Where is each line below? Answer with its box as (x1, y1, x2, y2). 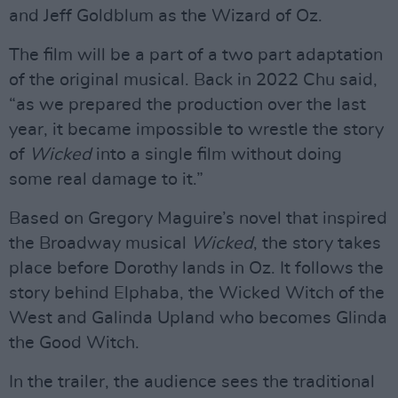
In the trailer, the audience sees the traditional (9, 373, 375, 391)
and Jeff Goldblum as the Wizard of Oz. (9, 7, 322, 25)
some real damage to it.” (9, 171, 203, 188)
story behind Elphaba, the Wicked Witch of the (9, 284, 385, 302)
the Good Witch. (9, 334, 139, 352)
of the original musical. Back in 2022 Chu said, (9, 71, 378, 89)
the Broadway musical (9, 235, 191, 252)
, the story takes (253, 235, 381, 252)
